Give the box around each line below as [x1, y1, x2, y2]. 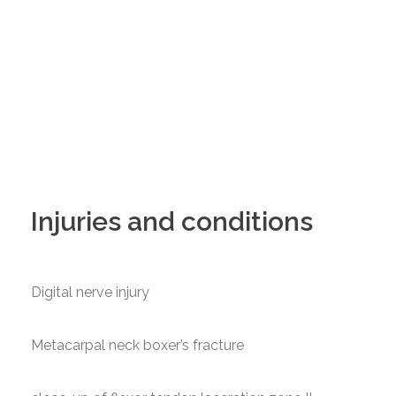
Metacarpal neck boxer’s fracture [31, 337, 244, 354]
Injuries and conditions [31, 206, 313, 237]
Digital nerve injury [31, 284, 149, 301]
